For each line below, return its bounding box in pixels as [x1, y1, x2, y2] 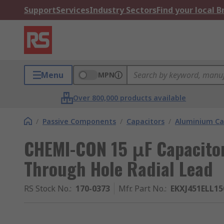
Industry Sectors [89, 4, 156, 15]
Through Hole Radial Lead [24, 155, 213, 181]
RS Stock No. [24, 183, 70, 194]
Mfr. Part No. [118, 183, 165, 194]
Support [24, 4, 56, 15]
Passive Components [42, 116, 116, 126]
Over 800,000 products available [73, 93, 186, 102]
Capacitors [126, 116, 164, 126]
